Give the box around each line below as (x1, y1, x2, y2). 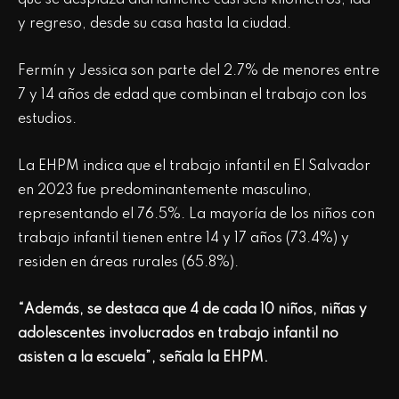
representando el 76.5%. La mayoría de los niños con (18, 207, 375, 222)
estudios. (18, 111, 80, 126)
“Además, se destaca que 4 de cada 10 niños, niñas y (18, 302, 367, 317)
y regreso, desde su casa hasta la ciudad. (18, 16, 291, 31)
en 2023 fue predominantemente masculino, (18, 183, 312, 198)
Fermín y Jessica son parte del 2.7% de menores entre (18, 63, 379, 78)
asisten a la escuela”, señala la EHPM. (18, 350, 268, 365)
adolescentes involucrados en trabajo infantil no (18, 326, 338, 341)
